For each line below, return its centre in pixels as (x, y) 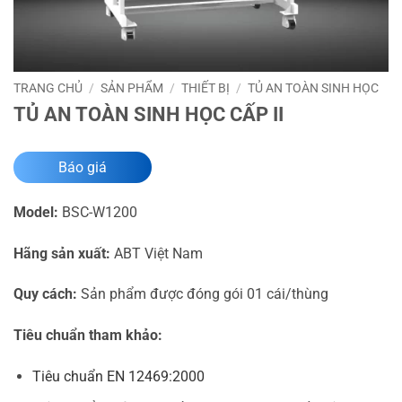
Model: (36, 212)
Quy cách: (45, 294)
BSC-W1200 (98, 212)
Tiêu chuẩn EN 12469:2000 (118, 376)
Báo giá (83, 167)
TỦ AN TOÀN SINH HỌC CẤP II (149, 114)
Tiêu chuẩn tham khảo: (88, 336)
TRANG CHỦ (48, 88)
